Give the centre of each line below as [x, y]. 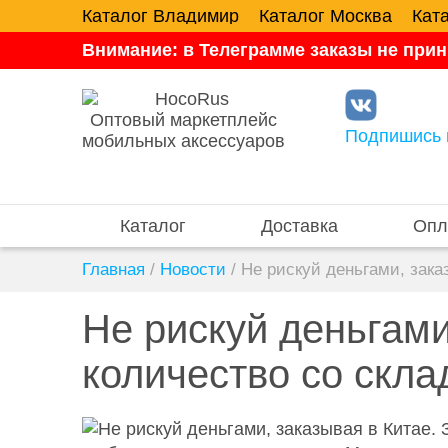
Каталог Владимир [160, 16]
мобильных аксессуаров [183, 141]
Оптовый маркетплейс [183, 120]
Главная [113, 269]
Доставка [299, 226]
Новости [193, 269]
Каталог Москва [325, 16]
